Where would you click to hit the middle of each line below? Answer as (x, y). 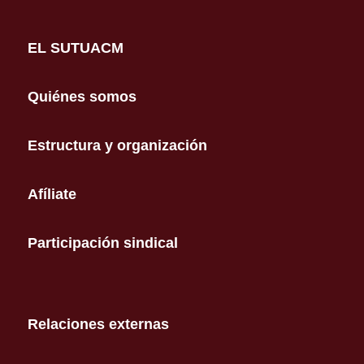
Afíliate (52, 194)
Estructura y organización (117, 145)
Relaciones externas (98, 324)
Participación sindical (102, 243)
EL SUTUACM (75, 48)
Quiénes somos (82, 97)
